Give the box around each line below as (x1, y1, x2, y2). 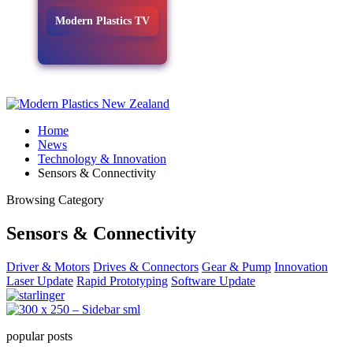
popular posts (6, 329, 72, 343)
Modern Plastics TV (55, 15, 150, 27)
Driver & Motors (6, 259, 90, 273)
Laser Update (6, 273, 73, 288)
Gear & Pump (202, 259, 271, 273)
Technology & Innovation (38, 152, 166, 165)
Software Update (171, 273, 255, 288)
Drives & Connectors (93, 259, 199, 273)
